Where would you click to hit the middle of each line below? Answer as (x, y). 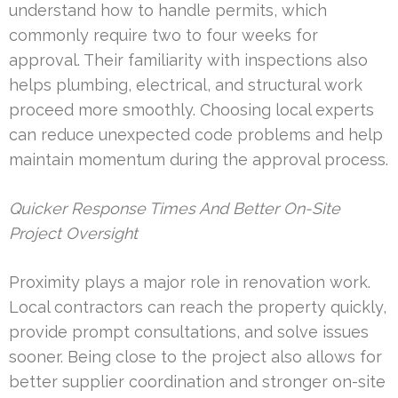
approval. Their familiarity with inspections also (188, 60)
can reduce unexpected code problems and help (196, 134)
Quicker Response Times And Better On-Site (175, 208)
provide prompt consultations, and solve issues (189, 331)
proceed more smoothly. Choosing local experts (191, 109)
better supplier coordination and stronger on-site (197, 381)
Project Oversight (73, 233)
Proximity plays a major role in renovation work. (190, 282)
